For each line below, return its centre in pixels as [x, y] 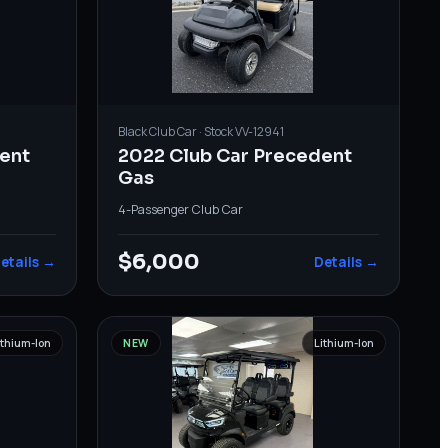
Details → [346, 261]
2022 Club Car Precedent [235, 155]
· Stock [216, 131]
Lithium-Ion [343, 342]
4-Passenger [154, 209]
